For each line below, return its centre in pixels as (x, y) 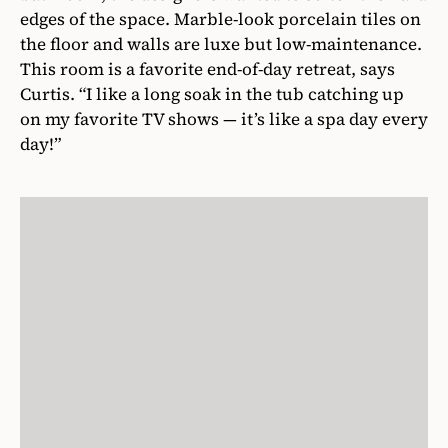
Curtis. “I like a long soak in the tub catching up (212, 94)
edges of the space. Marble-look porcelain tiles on (220, 19)
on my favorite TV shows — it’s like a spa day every (224, 119)
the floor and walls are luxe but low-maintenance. (221, 44)
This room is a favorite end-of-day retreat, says (207, 69)
